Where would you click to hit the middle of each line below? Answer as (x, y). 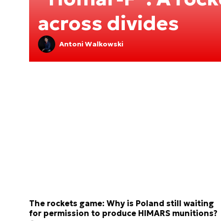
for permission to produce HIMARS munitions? (123, 213)
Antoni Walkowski (91, 44)
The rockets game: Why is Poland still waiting (122, 203)
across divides (109, 23)
